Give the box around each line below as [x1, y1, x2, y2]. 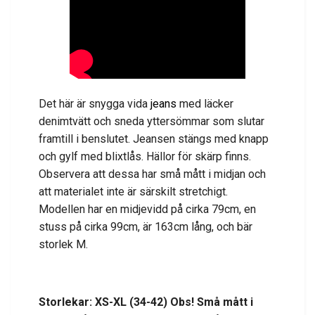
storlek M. [39, 238, 91, 252]
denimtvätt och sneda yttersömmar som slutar [39, 115, 264, 129]
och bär [217, 220, 252, 234]
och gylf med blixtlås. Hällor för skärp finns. [39, 150, 251, 164]
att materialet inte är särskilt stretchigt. [39, 185, 228, 199]
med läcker [176, 97, 233, 111]
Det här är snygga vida [39, 97, 150, 111]
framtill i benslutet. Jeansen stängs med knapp [39, 132, 269, 146]
